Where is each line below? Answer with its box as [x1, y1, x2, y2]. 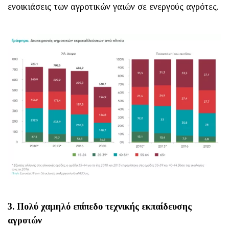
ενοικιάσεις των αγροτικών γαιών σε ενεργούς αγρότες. [8, 2, 219, 12]
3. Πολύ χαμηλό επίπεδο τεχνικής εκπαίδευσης [8, 201, 192, 212]
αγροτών [8, 215, 42, 225]
